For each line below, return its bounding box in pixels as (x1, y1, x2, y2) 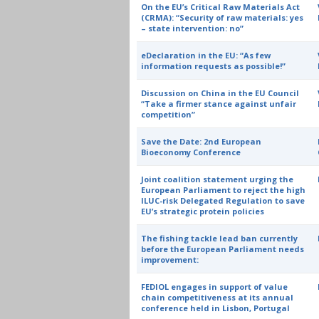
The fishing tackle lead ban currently (141, 233, 298, 244)
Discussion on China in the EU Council (141, 88, 300, 98)
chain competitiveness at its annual (141, 292, 294, 303)
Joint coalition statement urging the (141, 174, 294, 184)
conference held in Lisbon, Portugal (141, 303, 291, 313)
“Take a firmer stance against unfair (141, 98, 297, 109)
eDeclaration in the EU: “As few (141, 50, 271, 61)
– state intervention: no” (141, 23, 244, 33)
